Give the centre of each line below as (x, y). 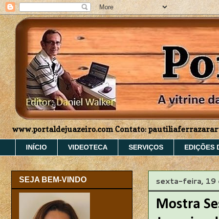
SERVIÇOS (146, 147)
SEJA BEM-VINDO (53, 180)
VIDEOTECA (88, 147)
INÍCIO (36, 147)
